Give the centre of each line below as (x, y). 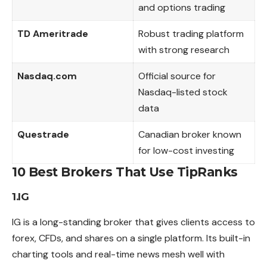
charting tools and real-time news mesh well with (118, 254)
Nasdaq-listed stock (183, 92)
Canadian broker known (190, 135)
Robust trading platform (191, 34)
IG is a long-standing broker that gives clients (112, 222)
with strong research (184, 50)
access (228, 222)
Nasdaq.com (47, 76)
